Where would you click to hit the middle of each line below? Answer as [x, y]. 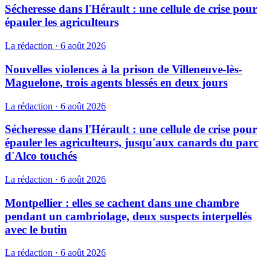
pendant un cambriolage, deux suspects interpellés [128, 216]
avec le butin [36, 229]
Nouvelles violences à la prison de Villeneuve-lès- [123, 69]
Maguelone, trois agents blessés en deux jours [116, 82]
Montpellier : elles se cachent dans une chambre [122, 203]
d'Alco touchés [41, 156]
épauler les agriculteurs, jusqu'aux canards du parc [132, 143]
